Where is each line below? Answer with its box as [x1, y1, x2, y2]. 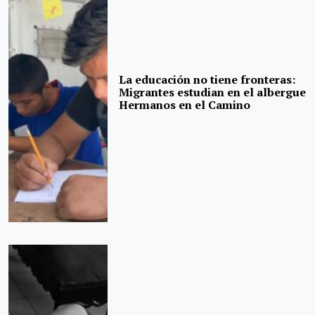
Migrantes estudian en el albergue [119, 84, 307, 101]
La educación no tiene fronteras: [119, 72, 296, 88]
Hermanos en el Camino [119, 97, 251, 113]
